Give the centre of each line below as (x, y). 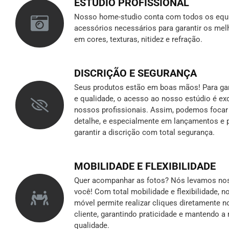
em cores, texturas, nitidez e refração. (138, 39)
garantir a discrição (108, 132)
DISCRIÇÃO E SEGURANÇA (135, 73)
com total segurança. (178, 132)
